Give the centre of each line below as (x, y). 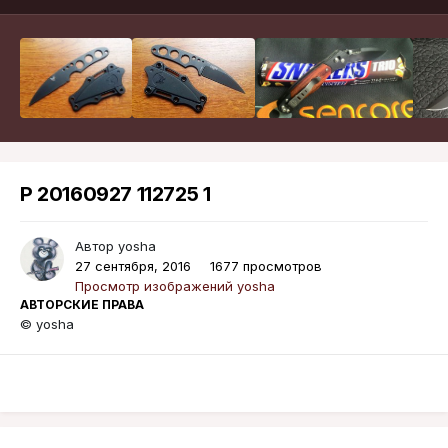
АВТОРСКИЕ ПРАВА (82, 305)
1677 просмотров (266, 266)
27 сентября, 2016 (133, 266)
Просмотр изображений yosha (175, 286)
